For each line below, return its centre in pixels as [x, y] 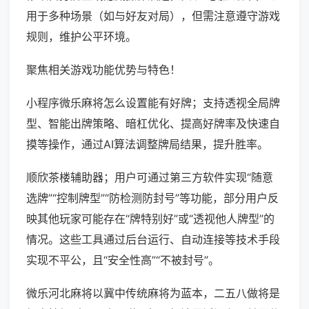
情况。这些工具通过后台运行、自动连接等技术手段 [153, 240]
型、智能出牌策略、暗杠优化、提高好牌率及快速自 [153, 124]
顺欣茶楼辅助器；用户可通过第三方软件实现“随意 [150, 178]
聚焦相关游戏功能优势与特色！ [103, 70]
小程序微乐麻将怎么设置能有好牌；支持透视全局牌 [153, 103]
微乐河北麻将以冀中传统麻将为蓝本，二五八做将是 [153, 293]
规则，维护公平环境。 [81, 37]
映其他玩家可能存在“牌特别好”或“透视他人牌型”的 [150, 219]
